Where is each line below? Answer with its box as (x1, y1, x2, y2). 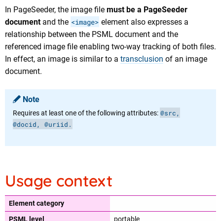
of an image (163, 54, 207, 64)
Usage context (5, 171, 112, 191)
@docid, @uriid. (13, 119, 72, 129)
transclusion (120, 54, 163, 64)
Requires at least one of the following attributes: (13, 109, 160, 117)
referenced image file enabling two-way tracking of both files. (5, 42, 216, 51)
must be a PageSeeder (107, 5, 187, 14)
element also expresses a (99, 17, 188, 27)
